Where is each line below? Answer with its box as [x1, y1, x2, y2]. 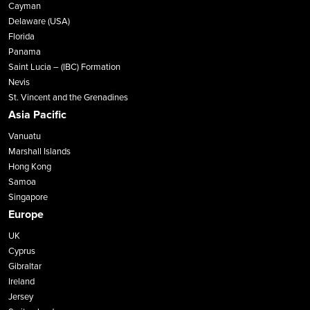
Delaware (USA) [8, 16, 70, 28]
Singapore [8, 192, 48, 203]
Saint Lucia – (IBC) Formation [8, 62, 120, 73]
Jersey [8, 291, 33, 303]
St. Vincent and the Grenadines [8, 92, 128, 104]
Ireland [8, 276, 35, 288]
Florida [8, 31, 35, 43]
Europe [8, 208, 44, 222]
